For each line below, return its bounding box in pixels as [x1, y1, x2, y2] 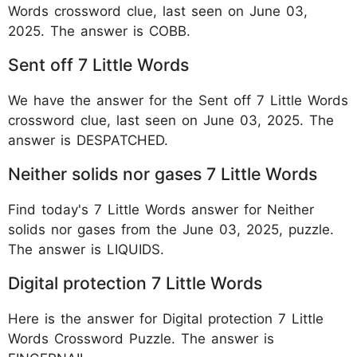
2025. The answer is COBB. [8, 22, 190, 39]
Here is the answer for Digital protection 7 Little [8, 310, 324, 327]
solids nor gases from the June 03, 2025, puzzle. [8, 221, 334, 237]
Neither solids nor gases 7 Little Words [8, 163, 317, 184]
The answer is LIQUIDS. [8, 241, 164, 257]
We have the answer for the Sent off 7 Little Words [8, 92, 348, 108]
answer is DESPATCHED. [8, 131, 168, 148]
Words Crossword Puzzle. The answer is [8, 330, 274, 347]
